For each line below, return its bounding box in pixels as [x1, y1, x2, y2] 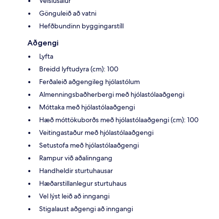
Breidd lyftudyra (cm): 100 [39, 64, 118, 73]
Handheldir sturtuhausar [39, 166, 113, 175]
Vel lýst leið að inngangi [39, 191, 109, 200]
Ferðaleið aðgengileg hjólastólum [39, 77, 140, 86]
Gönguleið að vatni [39, 8, 96, 18]
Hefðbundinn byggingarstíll [39, 21, 124, 30]
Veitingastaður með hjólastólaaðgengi [39, 128, 153, 137]
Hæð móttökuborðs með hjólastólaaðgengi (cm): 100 [39, 115, 198, 124]
